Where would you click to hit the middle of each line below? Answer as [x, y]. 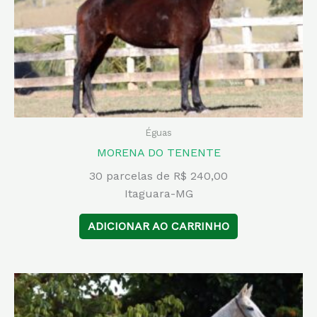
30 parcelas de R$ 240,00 [158, 175]
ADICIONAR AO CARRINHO [158, 226]
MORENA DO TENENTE [158, 152]
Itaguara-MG [158, 193]
